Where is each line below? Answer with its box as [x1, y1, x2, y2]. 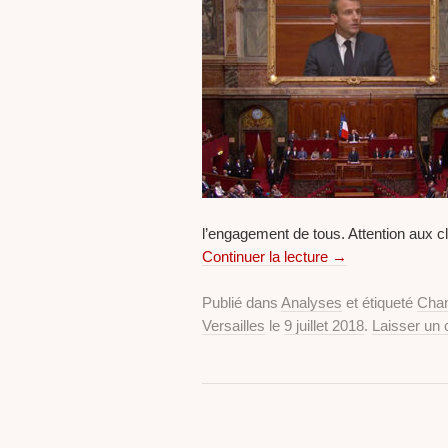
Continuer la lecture [202, 248, 332, 266]
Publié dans [202, 294, 281, 312]
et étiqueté [342, 294, 417, 312]
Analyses [281, 294, 342, 312]
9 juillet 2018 [284, 317, 364, 335]
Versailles [202, 317, 265, 335]
